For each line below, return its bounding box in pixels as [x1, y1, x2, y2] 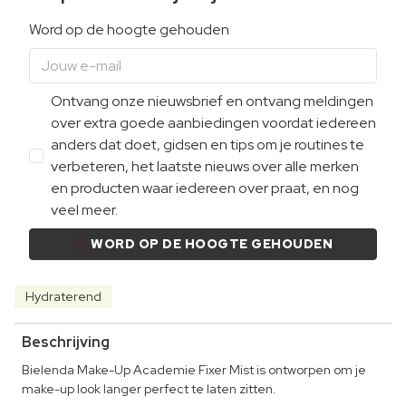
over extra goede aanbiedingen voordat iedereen [51, 112, 376, 132]
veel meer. [51, 199, 118, 219]
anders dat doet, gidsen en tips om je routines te [51, 134, 364, 154]
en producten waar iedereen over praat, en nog [51, 178, 359, 198]
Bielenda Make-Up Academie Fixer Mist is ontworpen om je [22, 361, 366, 378]
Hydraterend [25, 287, 101, 304]
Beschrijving [22, 332, 110, 352]
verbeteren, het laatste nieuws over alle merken [51, 156, 359, 176]
